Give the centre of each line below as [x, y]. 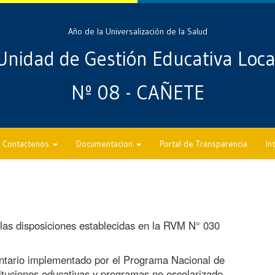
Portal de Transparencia [203, 144]
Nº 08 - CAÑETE [137, 93]
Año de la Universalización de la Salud [137, 31]
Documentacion [106, 144]
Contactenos [27, 144]
